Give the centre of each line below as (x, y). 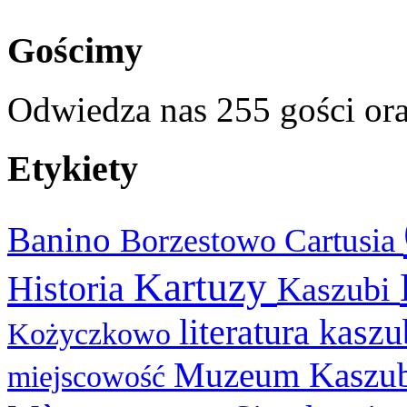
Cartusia (344, 241)
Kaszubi (338, 290)
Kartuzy (205, 288)
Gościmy (75, 51)
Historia (70, 289)
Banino (64, 240)
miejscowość (90, 377)
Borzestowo (202, 241)
